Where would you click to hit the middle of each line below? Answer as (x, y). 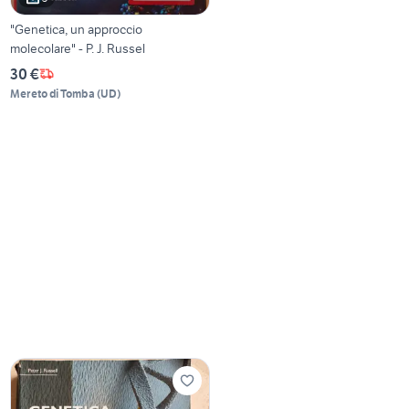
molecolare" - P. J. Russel (78, 48)
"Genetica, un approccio (77, 29)
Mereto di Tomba (53, 93)
